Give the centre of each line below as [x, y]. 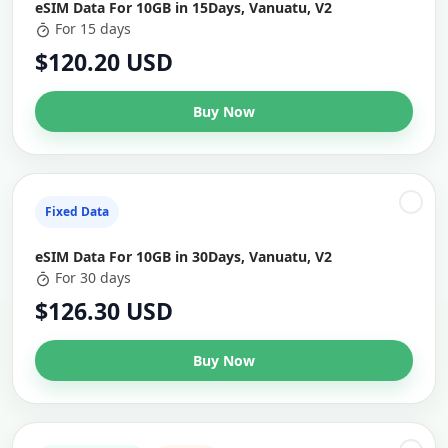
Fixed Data [77, 211]
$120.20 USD [104, 62]
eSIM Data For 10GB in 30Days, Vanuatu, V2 [183, 256]
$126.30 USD [104, 311]
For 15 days [93, 28]
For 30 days [93, 277]
